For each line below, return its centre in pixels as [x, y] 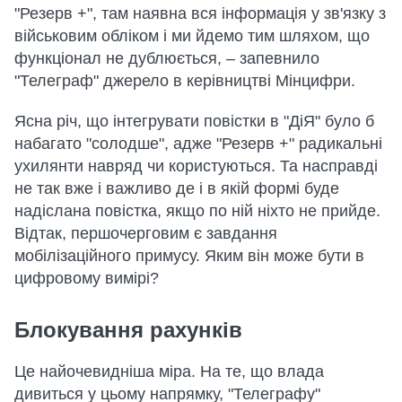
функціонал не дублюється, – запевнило [167, 58]
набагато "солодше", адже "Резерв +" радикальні [198, 144]
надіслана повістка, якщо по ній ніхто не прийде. [197, 211]
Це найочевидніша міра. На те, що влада [169, 371]
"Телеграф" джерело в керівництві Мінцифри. [185, 81]
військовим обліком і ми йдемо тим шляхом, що [192, 36]
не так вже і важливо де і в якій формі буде [177, 188]
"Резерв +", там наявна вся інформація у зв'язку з [200, 13]
